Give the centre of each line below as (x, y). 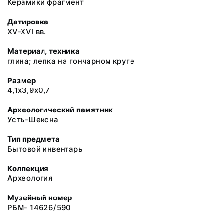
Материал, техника (44, 51)
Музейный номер (40, 198)
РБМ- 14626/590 (39, 208)
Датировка (28, 22)
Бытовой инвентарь (45, 149)
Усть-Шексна (33, 120)
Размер (22, 80)
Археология (30, 178)
